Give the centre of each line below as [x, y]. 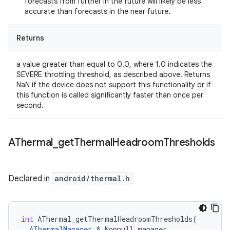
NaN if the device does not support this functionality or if [114, 85]
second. [30, 105]
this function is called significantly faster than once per [110, 95]
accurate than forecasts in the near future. [98, 11]
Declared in [30, 179]
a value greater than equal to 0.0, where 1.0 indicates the [114, 64]
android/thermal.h [92, 178]
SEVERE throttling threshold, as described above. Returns [113, 74]
